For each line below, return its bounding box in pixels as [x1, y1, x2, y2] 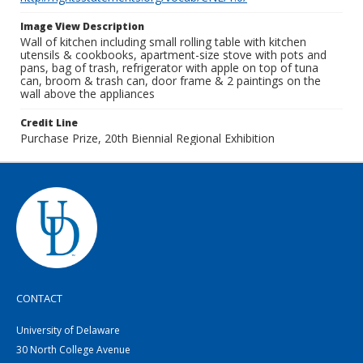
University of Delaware [16, 323, 120, 337]
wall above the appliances [20, 86, 155, 101]
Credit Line [20, 116, 78, 130]
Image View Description [20, 19, 144, 33]
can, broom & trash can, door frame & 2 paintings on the [20, 73, 321, 88]
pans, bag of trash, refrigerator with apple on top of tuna [20, 60, 318, 75]
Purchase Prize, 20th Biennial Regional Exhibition [20, 130, 275, 146]
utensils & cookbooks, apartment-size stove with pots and [20, 47, 327, 62]
